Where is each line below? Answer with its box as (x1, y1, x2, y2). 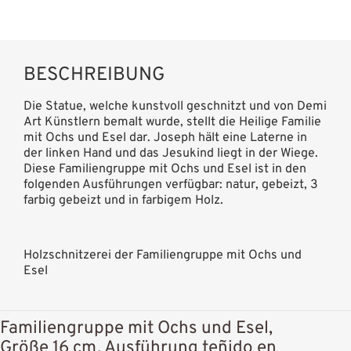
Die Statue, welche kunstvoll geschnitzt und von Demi (24, 98, 327, 114)
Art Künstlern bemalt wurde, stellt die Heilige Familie (24, 114, 321, 130)
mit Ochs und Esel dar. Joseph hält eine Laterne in (24, 129, 307, 146)
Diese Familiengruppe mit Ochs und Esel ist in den (24, 161, 306, 177)
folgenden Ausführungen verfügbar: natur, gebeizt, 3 (24, 176, 318, 193)
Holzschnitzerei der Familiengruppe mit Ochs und (24, 247, 302, 263)
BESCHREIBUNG (24, 63, 165, 87)
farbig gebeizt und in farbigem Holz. (24, 192, 223, 208)
